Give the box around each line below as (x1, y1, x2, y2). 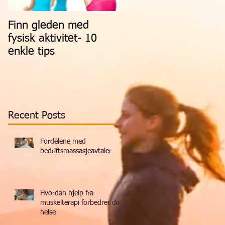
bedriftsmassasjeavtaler (40, 147, 111, 155)
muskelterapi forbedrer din (40, 199, 122, 206)
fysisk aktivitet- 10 (8, 33, 97, 44)
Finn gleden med (8, 20, 89, 31)
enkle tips (8, 46, 55, 57)
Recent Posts (8, 110, 65, 121)
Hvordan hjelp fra (40, 189, 93, 197)
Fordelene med (40, 138, 86, 145)
